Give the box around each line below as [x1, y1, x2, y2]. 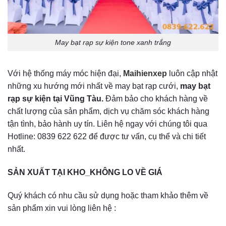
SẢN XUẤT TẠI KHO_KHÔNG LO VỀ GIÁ [8, 168, 162, 177]
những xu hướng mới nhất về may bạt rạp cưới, [8, 82, 180, 91]
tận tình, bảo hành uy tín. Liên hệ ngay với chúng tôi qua [8, 120, 207, 129]
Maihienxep [123, 69, 167, 78]
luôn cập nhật [167, 69, 217, 78]
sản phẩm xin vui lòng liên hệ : [8, 204, 116, 213]
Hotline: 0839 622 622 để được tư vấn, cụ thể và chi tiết [8, 132, 206, 141]
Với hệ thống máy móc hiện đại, [8, 69, 123, 78]
